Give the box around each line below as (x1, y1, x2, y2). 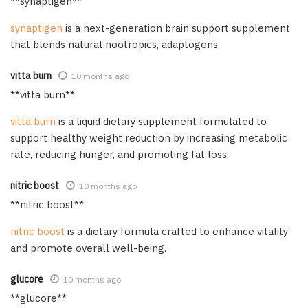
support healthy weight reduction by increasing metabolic (10, 131, 287, 144)
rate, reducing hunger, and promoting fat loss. (10, 147, 229, 161)
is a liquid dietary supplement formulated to (56, 114, 267, 128)
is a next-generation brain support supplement (63, 21, 290, 34)
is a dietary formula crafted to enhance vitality (65, 224, 288, 238)
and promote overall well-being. (10, 241, 166, 254)
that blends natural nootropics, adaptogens (10, 37, 218, 51)
